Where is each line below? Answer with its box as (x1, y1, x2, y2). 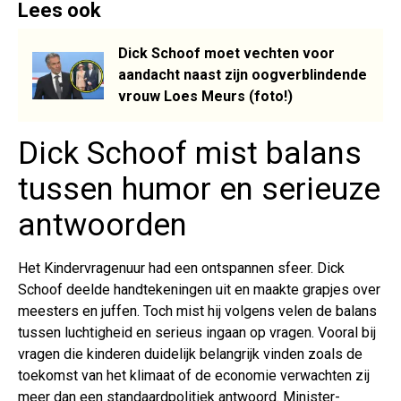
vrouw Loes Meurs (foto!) (118, 88, 293, 106)
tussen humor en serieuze (18, 171, 380, 209)
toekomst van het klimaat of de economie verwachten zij (18, 367, 370, 385)
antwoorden (18, 207, 187, 244)
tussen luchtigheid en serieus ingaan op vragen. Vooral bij (18, 324, 376, 342)
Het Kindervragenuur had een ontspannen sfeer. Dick (18, 260, 345, 277)
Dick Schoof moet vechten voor (118, 45, 335, 63)
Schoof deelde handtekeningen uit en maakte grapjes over (18, 281, 380, 299)
